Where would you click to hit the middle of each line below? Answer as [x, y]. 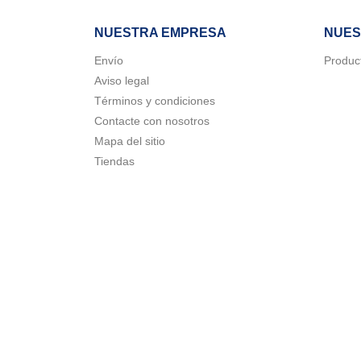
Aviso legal [122, 81]
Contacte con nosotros [152, 121]
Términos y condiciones [155, 101]
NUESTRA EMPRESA [160, 33]
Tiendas [114, 162]
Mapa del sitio [130, 141]
